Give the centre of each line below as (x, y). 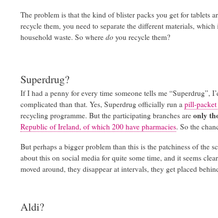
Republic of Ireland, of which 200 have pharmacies (98, 126)
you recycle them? (142, 37)
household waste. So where (63, 37)
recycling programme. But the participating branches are (107, 115)
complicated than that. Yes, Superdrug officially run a (102, 104)
